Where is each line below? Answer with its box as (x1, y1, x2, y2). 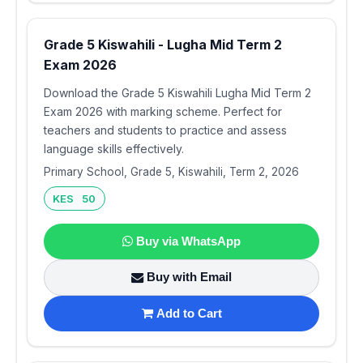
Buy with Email (147, 270, 232, 284)
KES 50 (53, 191, 96, 205)
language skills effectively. (44, 141, 184, 156)
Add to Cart (156, 305, 222, 320)
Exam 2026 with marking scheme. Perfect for (44, 104, 282, 118)
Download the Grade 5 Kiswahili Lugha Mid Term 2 (44, 85, 311, 100)
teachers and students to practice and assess (44, 122, 287, 137)
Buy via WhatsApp (136, 233, 241, 248)
